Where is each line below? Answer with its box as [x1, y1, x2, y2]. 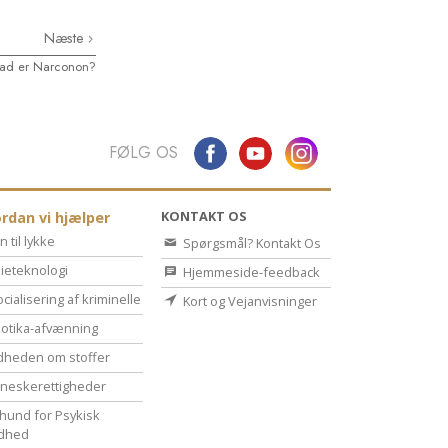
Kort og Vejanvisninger [180, 292, 317, 311]
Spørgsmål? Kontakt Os [180, 234, 321, 253]
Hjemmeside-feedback [180, 263, 320, 282]
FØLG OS [108, 141, 178, 165]
